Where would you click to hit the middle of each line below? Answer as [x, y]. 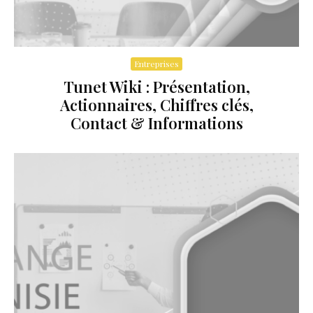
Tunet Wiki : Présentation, [156, 87]
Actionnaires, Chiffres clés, [156, 105]
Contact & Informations [156, 123]
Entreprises [156, 64]
